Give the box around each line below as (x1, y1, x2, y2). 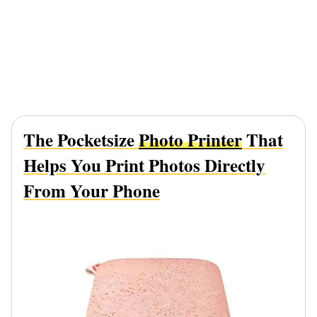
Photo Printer (139, 127, 242, 154)
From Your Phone (23, 178, 160, 204)
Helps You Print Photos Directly (23, 152, 265, 179)
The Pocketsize (23, 127, 139, 154)
